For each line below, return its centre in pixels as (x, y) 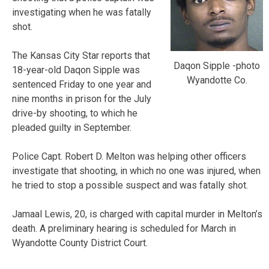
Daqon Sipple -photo (217, 65)
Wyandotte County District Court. (80, 243)
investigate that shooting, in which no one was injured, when (136, 171)
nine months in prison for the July (82, 98)
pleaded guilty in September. (72, 127)
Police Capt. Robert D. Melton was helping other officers (129, 156)
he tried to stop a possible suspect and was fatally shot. (130, 185)
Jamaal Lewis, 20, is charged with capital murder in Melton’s (137, 214)
